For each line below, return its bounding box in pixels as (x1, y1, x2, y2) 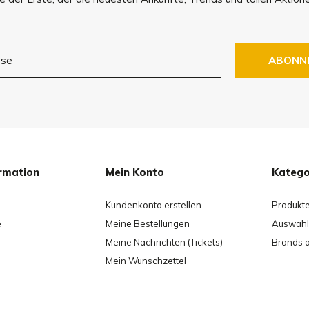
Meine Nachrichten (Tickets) (106, 237, 223, 248)
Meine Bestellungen (106, 218, 190, 230)
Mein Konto (106, 166, 164, 179)
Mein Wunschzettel (106, 255, 186, 267)
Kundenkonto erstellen (106, 199, 201, 211)
